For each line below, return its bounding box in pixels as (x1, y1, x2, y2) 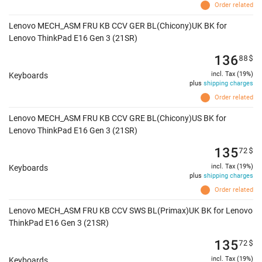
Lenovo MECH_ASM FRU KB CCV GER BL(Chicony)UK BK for (9, 21, 227, 31)
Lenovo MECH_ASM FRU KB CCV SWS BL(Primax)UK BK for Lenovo (9, 206, 253, 216)
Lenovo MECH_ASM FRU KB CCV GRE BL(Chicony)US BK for (9, 113, 226, 123)
